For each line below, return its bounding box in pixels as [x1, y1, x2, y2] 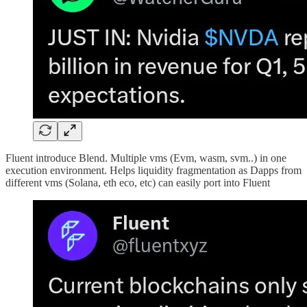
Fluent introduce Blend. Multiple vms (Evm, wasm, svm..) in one [5, 152, 286, 164]
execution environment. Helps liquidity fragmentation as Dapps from [5, 164, 302, 177]
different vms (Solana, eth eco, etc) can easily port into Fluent [5, 177, 270, 189]
